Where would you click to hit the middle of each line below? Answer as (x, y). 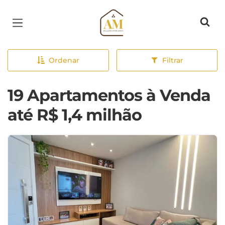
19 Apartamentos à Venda (109, 95)
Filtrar (173, 60)
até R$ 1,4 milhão (75, 115)
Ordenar (64, 60)
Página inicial (130, 15)
